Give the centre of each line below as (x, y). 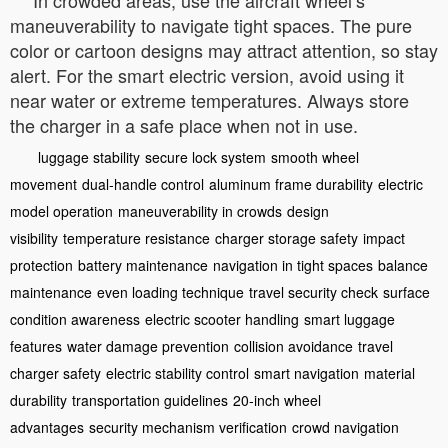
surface (406, 291)
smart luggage (349, 318)
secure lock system (205, 156)
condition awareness (75, 318)
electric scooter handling (222, 318)
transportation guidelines (150, 399)
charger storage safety (286, 237)
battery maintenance (143, 264)
